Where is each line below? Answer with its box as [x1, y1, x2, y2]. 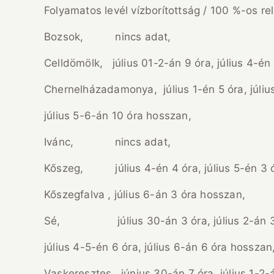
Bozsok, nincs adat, [44, 30, 171, 43]
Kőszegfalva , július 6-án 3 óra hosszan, [44, 188, 245, 201]
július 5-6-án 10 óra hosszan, [44, 109, 191, 122]
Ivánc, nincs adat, [44, 135, 171, 148]
